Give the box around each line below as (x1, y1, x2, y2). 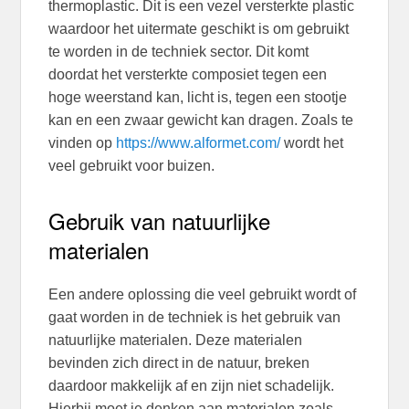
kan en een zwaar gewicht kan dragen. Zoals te (48, 112, 354, 129)
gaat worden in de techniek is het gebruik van (48, 309, 341, 325)
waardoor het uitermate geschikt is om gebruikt (48, 21, 350, 37)
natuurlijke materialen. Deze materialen (48, 331, 303, 348)
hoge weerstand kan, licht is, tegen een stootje (48, 89, 348, 106)
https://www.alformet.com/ (116, 135, 281, 152)
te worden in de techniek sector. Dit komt (48, 44, 309, 60)
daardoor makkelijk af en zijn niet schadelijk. (48, 377, 335, 393)
